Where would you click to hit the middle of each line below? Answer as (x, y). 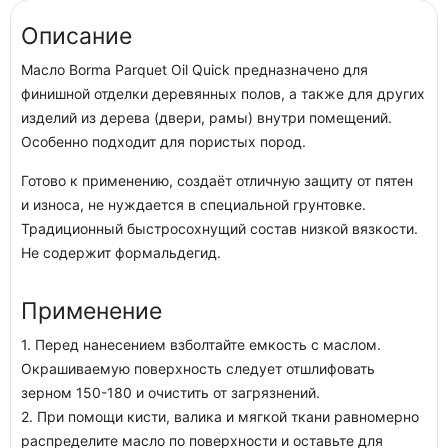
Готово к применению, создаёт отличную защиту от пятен (217, 180)
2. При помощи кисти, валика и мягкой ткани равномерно (220, 416)
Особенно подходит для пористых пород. (163, 141)
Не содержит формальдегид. (121, 252)
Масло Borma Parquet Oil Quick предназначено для (194, 69)
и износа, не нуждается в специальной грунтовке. (193, 204)
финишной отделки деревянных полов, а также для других (223, 93)
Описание (76, 36)
